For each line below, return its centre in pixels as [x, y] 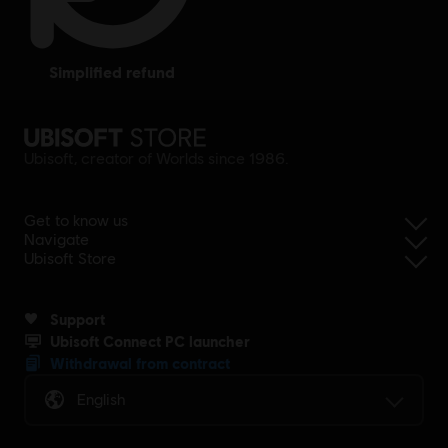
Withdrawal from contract [140, 363]
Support [77, 319]
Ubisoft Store [70, 259]
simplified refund [116, 72]
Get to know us [76, 221]
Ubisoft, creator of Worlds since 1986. [156, 159]
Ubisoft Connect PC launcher [150, 341]
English [101, 400]
